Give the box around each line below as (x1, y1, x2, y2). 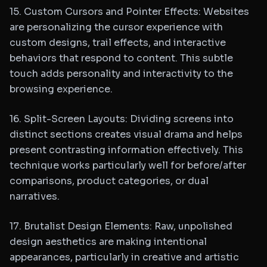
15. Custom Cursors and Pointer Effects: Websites (10, 5, 249, 18)
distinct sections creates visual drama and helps (10, 128, 243, 141)
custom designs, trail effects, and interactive (10, 36, 226, 49)
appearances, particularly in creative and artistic (10, 251, 239, 263)
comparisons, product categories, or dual (10, 175, 209, 187)
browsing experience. (10, 83, 113, 95)
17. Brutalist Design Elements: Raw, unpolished (10, 220, 232, 232)
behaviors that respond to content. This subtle (10, 52, 233, 64)
